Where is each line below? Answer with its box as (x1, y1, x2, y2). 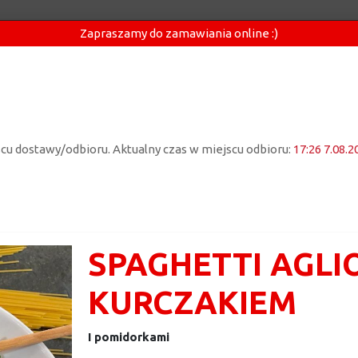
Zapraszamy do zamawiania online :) (80, 26, 278, 40)
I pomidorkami (88, 330, 169, 344)
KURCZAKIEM (88, 284, 296, 320)
